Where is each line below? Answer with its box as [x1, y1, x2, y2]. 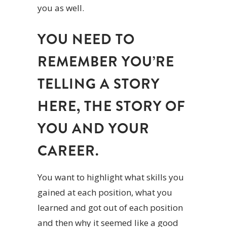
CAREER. [37, 141, 99, 162]
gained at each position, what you [37, 186, 172, 199]
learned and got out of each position [37, 202, 183, 214]
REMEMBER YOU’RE [37, 52, 174, 72]
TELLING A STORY [37, 74, 160, 95]
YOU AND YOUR [37, 119, 149, 139]
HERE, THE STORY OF [37, 96, 185, 117]
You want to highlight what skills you [37, 171, 184, 183]
